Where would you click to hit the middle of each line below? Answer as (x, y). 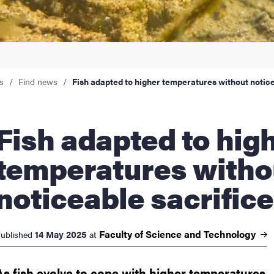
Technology (231, 234)
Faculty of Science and (151, 234)
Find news (38, 81)
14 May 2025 (61, 234)
